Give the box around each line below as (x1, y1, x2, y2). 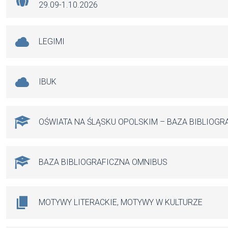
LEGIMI (39, 37, 65, 47)
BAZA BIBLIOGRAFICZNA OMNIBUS (39, 157, 167, 167)
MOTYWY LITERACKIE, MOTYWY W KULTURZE (39, 197, 203, 208)
